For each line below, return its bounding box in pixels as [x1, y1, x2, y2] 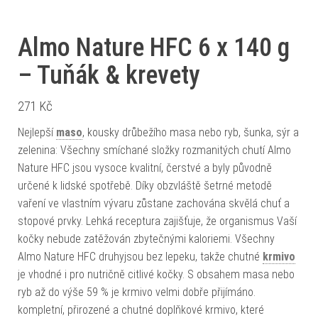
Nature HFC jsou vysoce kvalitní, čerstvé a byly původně [18, 161, 272, 175]
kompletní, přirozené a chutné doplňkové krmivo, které [18, 303, 264, 317]
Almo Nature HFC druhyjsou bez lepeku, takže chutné [18, 250, 263, 263]
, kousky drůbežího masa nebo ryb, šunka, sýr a [82, 126, 299, 139]
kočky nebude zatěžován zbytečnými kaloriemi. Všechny [18, 232, 275, 246]
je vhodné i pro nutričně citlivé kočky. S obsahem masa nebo [18, 268, 295, 281]
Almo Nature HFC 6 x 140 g [18, 33, 290, 62]
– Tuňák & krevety [18, 60, 200, 90]
